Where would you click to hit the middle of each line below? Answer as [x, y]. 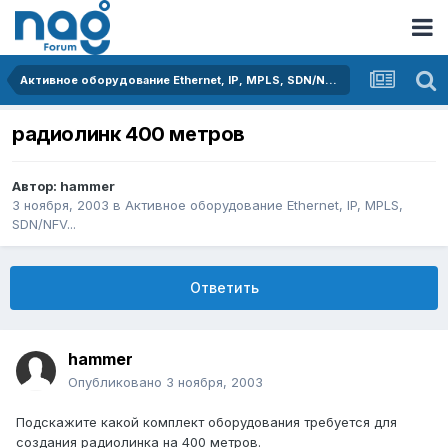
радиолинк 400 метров [128, 134]
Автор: [36, 186]
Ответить [224, 288]
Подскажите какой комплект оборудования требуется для [206, 422]
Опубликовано [117, 382]
